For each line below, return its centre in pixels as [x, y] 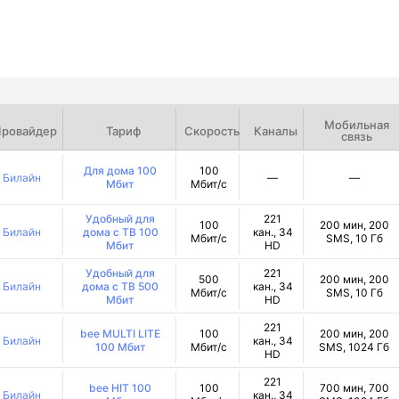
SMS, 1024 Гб [354, 347]
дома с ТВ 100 [120, 232]
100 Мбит [120, 347]
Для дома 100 [121, 171]
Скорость [212, 130]
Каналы [275, 130]
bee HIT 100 [121, 388]
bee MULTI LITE [121, 334]
